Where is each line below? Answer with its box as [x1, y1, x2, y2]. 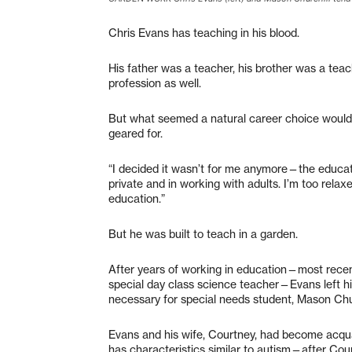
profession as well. [108, 75, 201, 90]
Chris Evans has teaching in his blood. [108, 25, 299, 40]
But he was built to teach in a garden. [108, 226, 298, 241]
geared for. [108, 126, 163, 141]
